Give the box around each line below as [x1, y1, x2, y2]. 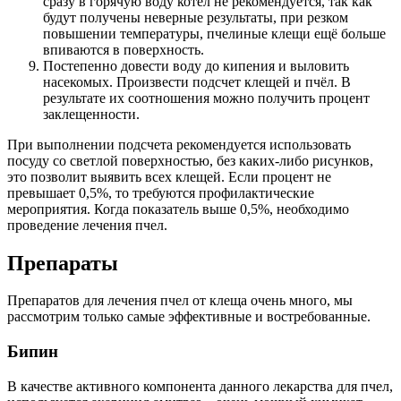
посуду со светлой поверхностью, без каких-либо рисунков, [7, 152, 373, 168]
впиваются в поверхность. [43, 41, 204, 57]
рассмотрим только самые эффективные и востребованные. [7, 309, 371, 325]
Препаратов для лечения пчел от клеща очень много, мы [7, 293, 353, 309]
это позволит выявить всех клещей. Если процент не [7, 168, 331, 184]
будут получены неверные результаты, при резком [43, 9, 348, 25]
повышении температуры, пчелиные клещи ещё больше [43, 25, 386, 41]
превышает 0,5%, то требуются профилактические [7, 184, 314, 200]
